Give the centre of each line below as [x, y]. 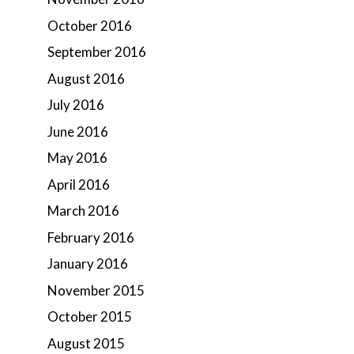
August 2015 [86, 343]
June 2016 [78, 131]
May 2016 [77, 158]
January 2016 [88, 264]
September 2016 [97, 52]
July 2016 [76, 105]
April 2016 [79, 184]
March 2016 [83, 211]
